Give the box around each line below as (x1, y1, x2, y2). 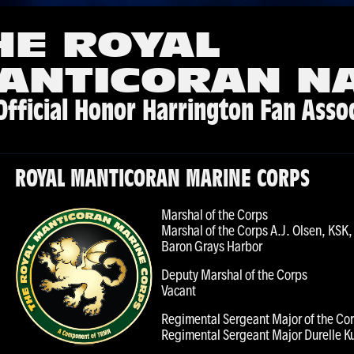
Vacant (161, 283, 196, 298)
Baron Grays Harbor (161, 239, 262, 254)
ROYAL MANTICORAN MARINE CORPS (15, 169, 310, 192)
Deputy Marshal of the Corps (161, 267, 307, 282)
